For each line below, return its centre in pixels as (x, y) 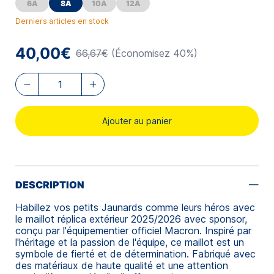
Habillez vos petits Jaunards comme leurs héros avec (135, 207)
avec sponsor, (214, 219)
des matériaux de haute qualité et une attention (122, 265)
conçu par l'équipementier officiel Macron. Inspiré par (133, 230)
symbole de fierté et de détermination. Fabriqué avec (135, 254)
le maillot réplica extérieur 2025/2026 (98, 219)
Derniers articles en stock (62, 21)
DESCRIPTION (50, 184)
